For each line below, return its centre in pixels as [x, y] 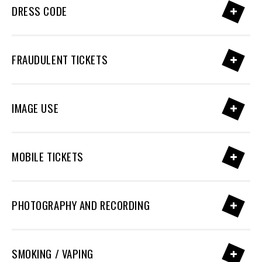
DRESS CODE [39, 11]
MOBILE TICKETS [48, 156]
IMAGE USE [35, 108]
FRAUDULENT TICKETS [60, 59]
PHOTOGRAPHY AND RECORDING [81, 205]
